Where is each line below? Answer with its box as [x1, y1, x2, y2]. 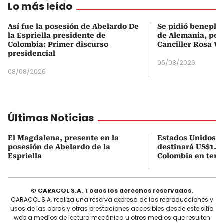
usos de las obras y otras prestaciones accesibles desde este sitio [10, 204, 213, 213]
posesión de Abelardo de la [8, 142, 110, 151]
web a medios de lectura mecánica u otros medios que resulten [13, 213, 210, 222]
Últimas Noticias [8, 110, 94, 125]
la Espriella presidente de [8, 31, 106, 39]
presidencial [8, 49, 55, 57]
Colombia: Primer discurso [8, 40, 108, 48]
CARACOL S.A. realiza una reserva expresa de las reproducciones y [10, 195, 213, 204]
